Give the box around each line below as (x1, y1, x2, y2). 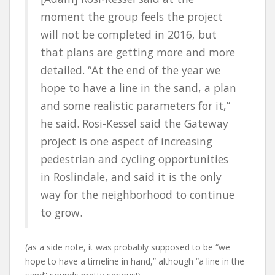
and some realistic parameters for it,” (41, 98, 230, 113)
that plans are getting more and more (41, 44, 235, 60)
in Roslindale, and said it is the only (41, 169, 222, 184)
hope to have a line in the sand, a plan (41, 80, 236, 95)
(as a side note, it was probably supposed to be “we (25, 241, 230, 253)
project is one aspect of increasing (41, 133, 212, 149)
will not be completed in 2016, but (41, 26, 217, 42)
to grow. (41, 204, 82, 220)
